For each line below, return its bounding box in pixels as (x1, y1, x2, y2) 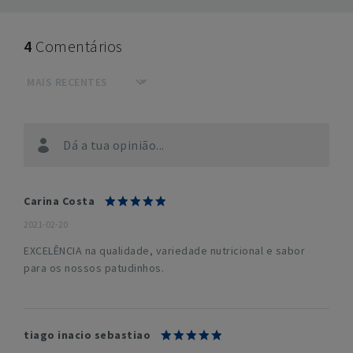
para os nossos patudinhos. (24, 261, 164, 275)
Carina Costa (24, 194, 95, 208)
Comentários (35, 36, 123, 56)
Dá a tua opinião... (63, 137, 165, 153)
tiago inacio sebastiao (24, 328, 150, 342)
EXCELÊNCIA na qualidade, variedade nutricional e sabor (24, 243, 305, 258)
